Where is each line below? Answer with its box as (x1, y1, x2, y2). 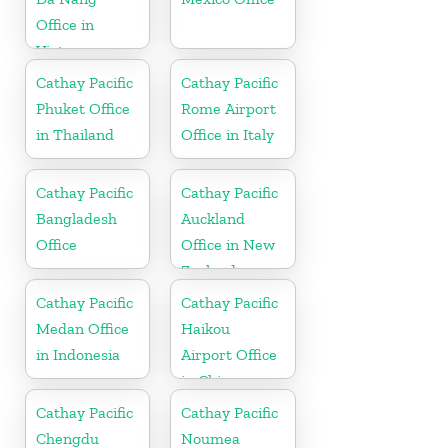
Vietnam (36, 40, 95, 60)
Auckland (181, 208, 246, 228)
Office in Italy (181, 124, 275, 144)
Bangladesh (36, 208, 117, 228)
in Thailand (36, 124, 114, 144)
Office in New (181, 234, 276, 254)
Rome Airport (181, 98, 277, 118)
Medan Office (36, 318, 129, 338)
